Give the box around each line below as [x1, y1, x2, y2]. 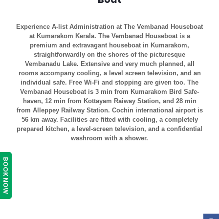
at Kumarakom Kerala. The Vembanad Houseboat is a [29, 32, 190, 40]
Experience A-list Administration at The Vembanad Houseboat [16, 23, 203, 30]
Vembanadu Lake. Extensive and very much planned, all [24, 60, 195, 67]
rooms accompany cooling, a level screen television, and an [18, 69, 201, 77]
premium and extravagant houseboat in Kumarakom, [30, 42, 189, 49]
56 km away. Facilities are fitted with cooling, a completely [21, 116, 198, 123]
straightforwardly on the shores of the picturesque [34, 51, 185, 58]
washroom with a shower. [71, 134, 148, 142]
